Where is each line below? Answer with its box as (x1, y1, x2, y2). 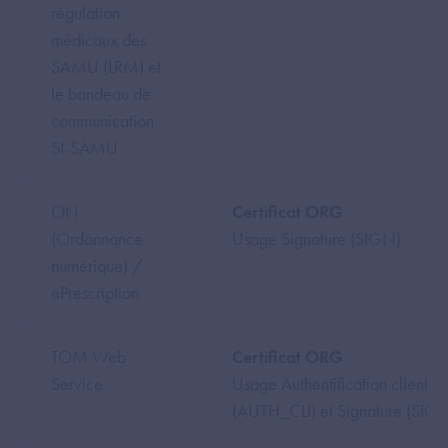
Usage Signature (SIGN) (232, 227, 401, 250)
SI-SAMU (51, 136, 118, 159)
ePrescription (51, 281, 139, 304)
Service (51, 372, 103, 395)
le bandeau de (51, 82, 151, 105)
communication (51, 109, 154, 132)
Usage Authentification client (232, 372, 428, 395)
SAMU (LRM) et (51, 55, 161, 78)
